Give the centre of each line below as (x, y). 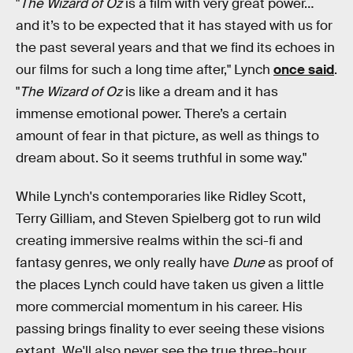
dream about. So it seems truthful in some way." (161, 158)
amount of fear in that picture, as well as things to (167, 136)
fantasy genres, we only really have (123, 263)
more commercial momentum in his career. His (159, 307)
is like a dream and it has (200, 91)
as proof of (299, 263)
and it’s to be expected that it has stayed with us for (174, 25)
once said (304, 69)
